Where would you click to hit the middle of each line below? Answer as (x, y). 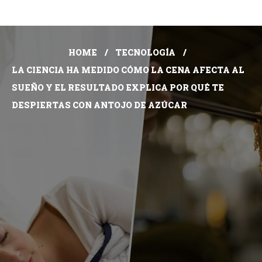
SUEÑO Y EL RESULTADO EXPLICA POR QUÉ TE (118, 88)
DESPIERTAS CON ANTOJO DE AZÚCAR (99, 105)
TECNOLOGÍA (145, 53)
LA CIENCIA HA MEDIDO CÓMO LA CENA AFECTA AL (128, 70)
